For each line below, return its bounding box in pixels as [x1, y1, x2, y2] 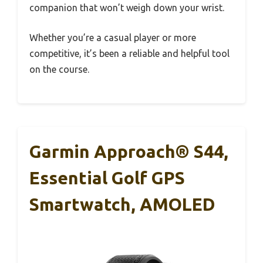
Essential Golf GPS [29, 168, 185, 188]
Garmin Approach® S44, [29, 141, 228, 161]
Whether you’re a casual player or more [29, 32, 196, 43]
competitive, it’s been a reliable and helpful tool [29, 48, 230, 59]
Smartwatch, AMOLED [29, 194, 215, 214]
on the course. [29, 64, 89, 75]
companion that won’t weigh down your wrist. [29, 2, 224, 13]
